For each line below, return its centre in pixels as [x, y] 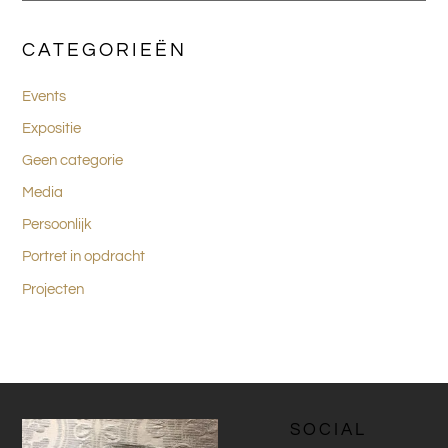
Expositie [52, 128]
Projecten [53, 289]
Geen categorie [73, 161]
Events [44, 96]
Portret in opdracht [84, 257]
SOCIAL [328, 429]
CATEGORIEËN [105, 49]
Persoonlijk [57, 225]
